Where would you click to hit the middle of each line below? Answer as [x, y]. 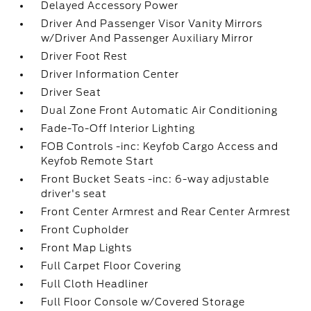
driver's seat [74, 194]
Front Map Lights [87, 248]
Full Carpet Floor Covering [111, 266]
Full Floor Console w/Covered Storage [143, 302]
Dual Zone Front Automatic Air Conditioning [160, 110]
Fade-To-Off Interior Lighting [118, 128]
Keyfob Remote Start [98, 161]
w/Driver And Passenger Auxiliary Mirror [148, 38]
